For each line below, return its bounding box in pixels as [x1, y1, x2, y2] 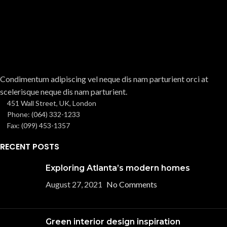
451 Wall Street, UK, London [7, 99, 96, 107]
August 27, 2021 [46, 179, 102, 189]
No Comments [106, 179, 157, 189]
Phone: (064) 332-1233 [7, 110, 80, 119]
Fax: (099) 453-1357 [7, 121, 70, 130]
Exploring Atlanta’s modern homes [46, 163, 190, 173]
